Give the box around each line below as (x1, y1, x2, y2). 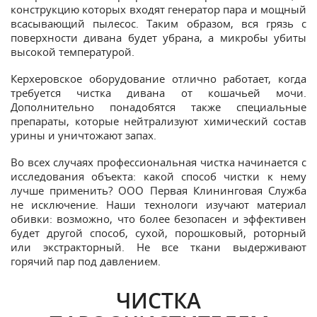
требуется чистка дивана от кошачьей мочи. (11, 85, 306, 100)
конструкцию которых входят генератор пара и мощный (11, 1, 306, 16)
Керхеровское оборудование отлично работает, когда (11, 71, 306, 86)
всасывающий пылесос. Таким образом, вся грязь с (11, 16, 306, 30)
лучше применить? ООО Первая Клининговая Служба (11, 183, 306, 197)
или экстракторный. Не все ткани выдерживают (11, 239, 306, 254)
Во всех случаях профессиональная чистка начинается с (11, 154, 306, 169)
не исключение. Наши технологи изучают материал (11, 197, 306, 212)
